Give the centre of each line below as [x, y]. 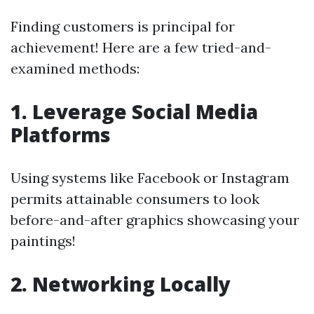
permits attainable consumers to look [135, 199]
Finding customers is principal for [123, 26]
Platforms [61, 135]
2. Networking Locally [121, 284]
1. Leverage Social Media [134, 111]
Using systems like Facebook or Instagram [150, 178]
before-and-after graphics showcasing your [155, 220]
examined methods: [75, 68]
